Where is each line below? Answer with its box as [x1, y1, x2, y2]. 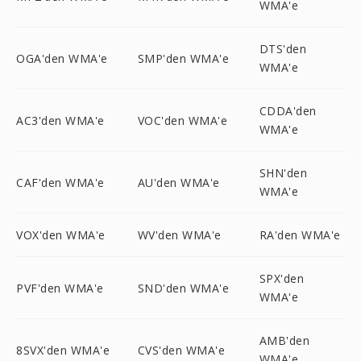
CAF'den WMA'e [16, 174, 105, 190]
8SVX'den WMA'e [16, 342, 110, 358]
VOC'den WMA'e [137, 112, 228, 128]
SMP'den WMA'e [137, 50, 230, 66]
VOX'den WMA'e [16, 227, 106, 243]
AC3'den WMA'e [16, 112, 105, 128]
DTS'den [259, 41, 307, 56]
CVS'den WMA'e [137, 342, 226, 358]
